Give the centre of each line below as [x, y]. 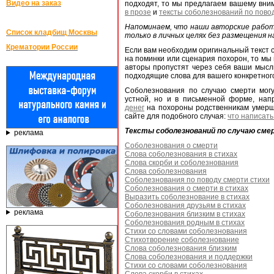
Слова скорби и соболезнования [182, 163]
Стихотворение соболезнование [182, 240]
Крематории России [42, 47]
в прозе [138, 12]
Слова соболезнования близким [181, 248]
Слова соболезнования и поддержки [189, 257]
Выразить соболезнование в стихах [187, 197]
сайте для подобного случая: [176, 116]
